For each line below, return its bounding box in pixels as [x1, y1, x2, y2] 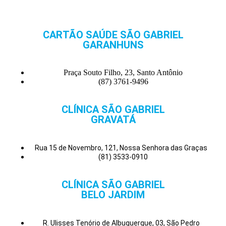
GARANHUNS [82, 39, 144, 51]
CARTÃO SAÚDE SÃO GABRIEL [42, 29, 184, 41]
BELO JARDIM [81, 189, 145, 201]
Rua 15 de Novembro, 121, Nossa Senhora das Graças [35, 144, 211, 152]
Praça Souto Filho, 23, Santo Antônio [64, 68, 183, 77]
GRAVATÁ [90, 114, 136, 126]
